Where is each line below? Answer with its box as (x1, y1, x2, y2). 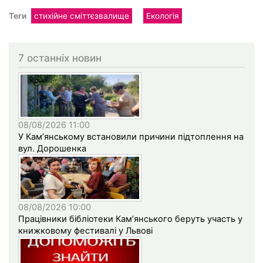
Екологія (146, 11, 179, 21)
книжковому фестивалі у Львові (18, 225, 153, 237)
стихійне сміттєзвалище (34, 11, 129, 21)
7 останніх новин (18, 51, 102, 64)
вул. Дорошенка (18, 143, 86, 154)
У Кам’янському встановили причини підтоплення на (18, 131, 244, 143)
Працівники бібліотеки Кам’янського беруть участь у (18, 214, 242, 225)
